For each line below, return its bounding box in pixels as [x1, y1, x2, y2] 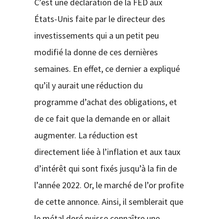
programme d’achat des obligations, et [34, 96, 177, 108]
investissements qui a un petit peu [34, 29, 159, 41]
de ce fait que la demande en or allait [34, 112, 170, 124]
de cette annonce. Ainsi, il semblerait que [34, 196, 183, 207]
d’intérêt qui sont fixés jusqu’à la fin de [34, 162, 177, 174]
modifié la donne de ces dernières [34, 46, 158, 58]
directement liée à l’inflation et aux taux [34, 146, 180, 157]
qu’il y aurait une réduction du [34, 79, 143, 91]
